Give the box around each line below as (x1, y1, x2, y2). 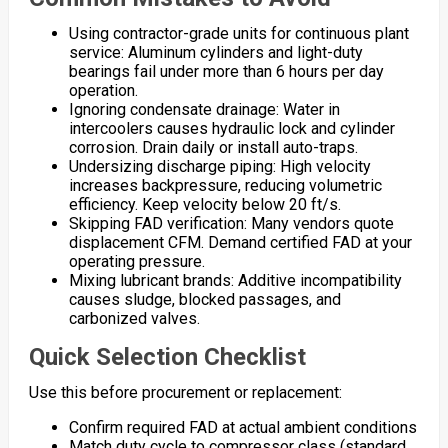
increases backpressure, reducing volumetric (68, 176, 382, 196)
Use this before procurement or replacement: (28, 383, 342, 403)
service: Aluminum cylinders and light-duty (68, 43, 363, 63)
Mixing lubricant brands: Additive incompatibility (68, 271, 402, 291)
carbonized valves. (68, 309, 200, 329)
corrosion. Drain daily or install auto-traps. (68, 138, 358, 158)
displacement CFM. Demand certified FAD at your (68, 233, 412, 253)
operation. (68, 81, 138, 101)
